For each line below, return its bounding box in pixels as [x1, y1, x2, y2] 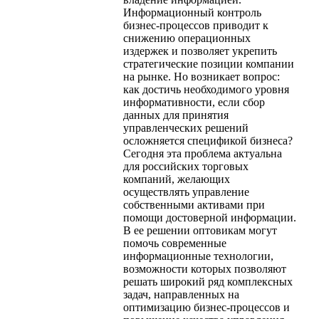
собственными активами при [123, 198, 265, 211]
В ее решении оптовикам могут [123, 224, 277, 236]
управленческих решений [123, 121, 249, 134]
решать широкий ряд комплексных [123, 275, 293, 288]
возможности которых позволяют [123, 262, 286, 275]
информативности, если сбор [123, 95, 265, 108]
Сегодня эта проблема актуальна [123, 147, 282, 159]
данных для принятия [123, 108, 229, 121]
